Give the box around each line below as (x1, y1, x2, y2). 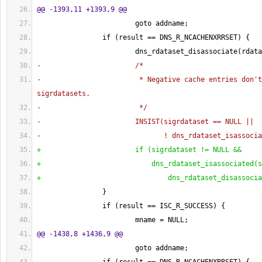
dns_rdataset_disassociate (37, 47, 237, 56)
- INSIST (37, 118, 160, 126)
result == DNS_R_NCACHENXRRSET (119, 33, 237, 42)
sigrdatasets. (37, 89, 90, 98)
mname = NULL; (37, 216, 188, 224)
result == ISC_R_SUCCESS (119, 202, 213, 210)
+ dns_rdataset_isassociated (37, 160, 254, 168)
